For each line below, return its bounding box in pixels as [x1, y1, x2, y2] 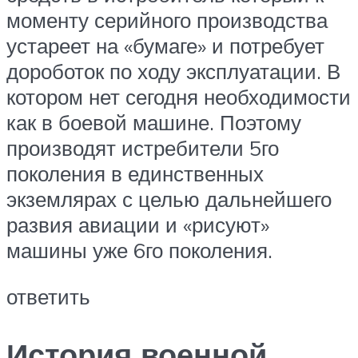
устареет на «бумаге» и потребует [6, 33, 324, 59]
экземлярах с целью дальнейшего [6, 186, 332, 213]
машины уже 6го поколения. [6, 237, 272, 264]
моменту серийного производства [6, 7, 328, 34]
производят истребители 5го [6, 135, 279, 161]
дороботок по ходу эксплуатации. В [6, 58, 340, 85]
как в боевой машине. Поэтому [6, 109, 301, 136]
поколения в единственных [6, 161, 264, 187]
